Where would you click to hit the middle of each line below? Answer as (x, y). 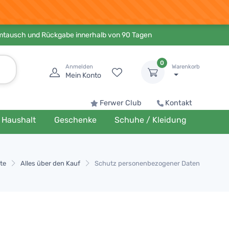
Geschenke (75, 120)
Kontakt (179, 103)
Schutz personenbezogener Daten (147, 163)
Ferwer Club (121, 103)
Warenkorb (186, 67)
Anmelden (79, 67)
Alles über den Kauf (50, 163)
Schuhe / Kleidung (151, 120)
